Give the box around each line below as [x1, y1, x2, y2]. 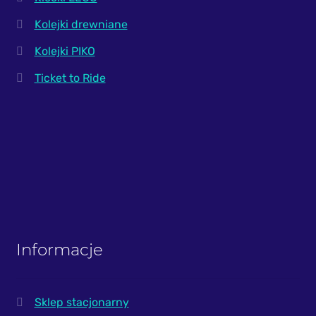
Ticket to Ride [34, 71, 106, 85]
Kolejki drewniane [34, 18, 128, 32]
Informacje [16, 240, 103, 260]
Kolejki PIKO [34, 44, 95, 59]
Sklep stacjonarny [34, 295, 129, 309]
